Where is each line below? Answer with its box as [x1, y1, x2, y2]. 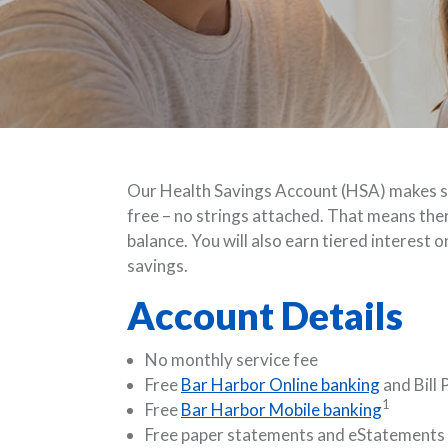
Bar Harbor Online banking [181, 373, 380, 395]
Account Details [127, 291, 403, 338]
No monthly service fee [145, 348, 318, 370]
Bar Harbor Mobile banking [181, 398, 382, 420]
